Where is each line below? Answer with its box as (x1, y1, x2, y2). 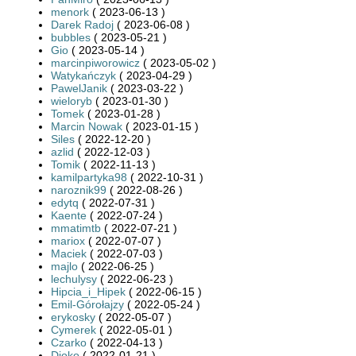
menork (51, 5, 89, 18)
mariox (51, 234, 85, 247)
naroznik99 (51, 183, 106, 196)
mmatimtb (51, 221, 101, 234)
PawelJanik (51, 81, 107, 95)
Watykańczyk (51, 68, 116, 82)
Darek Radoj (51, 17, 114, 31)
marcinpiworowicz (51, 56, 140, 69)
